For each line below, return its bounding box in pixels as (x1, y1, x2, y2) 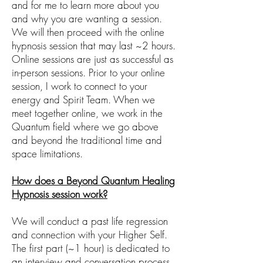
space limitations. (12, 147, 83, 160)
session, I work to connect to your (12, 79, 147, 93)
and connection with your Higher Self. (12, 228, 167, 241)
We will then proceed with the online (12, 25, 164, 39)
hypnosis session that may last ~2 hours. (12, 39, 176, 52)
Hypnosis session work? (12, 187, 107, 201)
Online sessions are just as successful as (12, 52, 173, 66)
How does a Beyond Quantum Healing (12, 174, 175, 187)
